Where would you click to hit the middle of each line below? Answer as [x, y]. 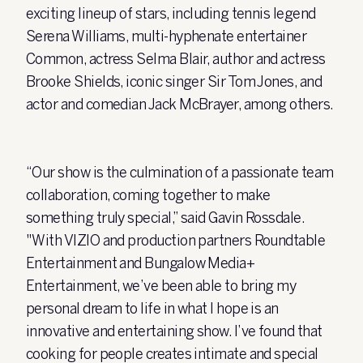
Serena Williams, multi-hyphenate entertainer [167, 36]
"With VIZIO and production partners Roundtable [176, 241]
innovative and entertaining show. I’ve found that [174, 331]
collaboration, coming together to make [148, 195]
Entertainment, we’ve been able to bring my [161, 286]
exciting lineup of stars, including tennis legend [171, 14]
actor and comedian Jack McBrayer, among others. [179, 105]
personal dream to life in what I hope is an [152, 309]
